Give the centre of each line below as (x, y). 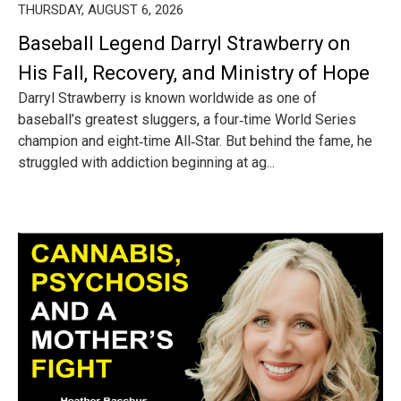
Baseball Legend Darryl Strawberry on (184, 43)
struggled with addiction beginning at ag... (146, 162)
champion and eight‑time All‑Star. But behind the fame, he (195, 141)
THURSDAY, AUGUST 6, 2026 (101, 10)
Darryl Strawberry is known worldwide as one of (167, 98)
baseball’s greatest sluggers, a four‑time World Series (187, 119)
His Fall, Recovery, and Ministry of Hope (194, 73)
